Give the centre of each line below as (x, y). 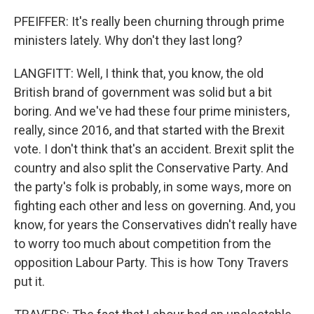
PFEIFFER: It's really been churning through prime (149, 21)
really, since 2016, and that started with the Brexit (149, 130)
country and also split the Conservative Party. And (151, 168)
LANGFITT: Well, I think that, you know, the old (139, 73)
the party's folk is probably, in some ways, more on (153, 187)
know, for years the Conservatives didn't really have (156, 225)
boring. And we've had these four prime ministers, (152, 111)
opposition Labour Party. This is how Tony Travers (151, 262)
